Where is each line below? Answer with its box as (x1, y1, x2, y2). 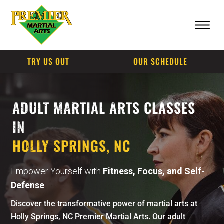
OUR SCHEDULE (133, 55, 188, 67)
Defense (11, 180, 45, 190)
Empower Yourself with (11, 166, 103, 176)
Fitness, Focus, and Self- (103, 166, 205, 176)
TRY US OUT (27, 55, 69, 67)
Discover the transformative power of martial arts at (11, 199, 198, 208)
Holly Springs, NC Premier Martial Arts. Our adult (11, 212, 186, 221)
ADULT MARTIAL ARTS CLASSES (12, 97, 196, 118)
